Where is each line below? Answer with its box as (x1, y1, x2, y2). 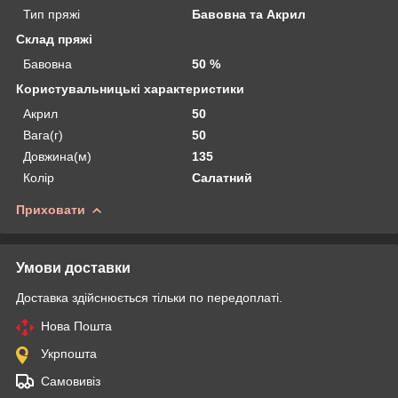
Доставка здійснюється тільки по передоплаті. (16, 290, 283, 305)
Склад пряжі (16, 31, 92, 46)
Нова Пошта (41, 318, 112, 333)
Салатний (192, 170, 253, 185)
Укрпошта (41, 346, 97, 361)
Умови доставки (16, 259, 131, 275)
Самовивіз (41, 373, 100, 388)
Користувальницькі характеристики (16, 81, 244, 96)
